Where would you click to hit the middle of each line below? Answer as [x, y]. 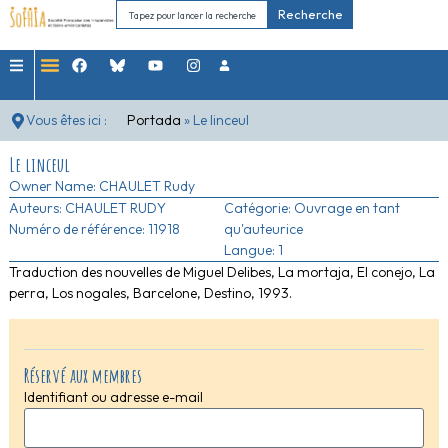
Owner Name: [52, 186]
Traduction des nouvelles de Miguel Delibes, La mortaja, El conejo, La [221, 272]
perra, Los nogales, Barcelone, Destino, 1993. [150, 293]
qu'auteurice [263, 229]
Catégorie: [259, 208]
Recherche [311, 14]
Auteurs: [35, 208]
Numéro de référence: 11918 [94, 229]
